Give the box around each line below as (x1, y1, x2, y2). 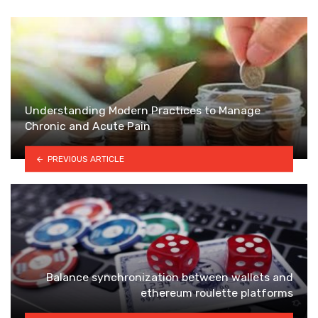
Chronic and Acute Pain (25, 119, 150, 133)
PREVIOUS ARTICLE (47, 153, 124, 164)
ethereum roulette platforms (141, 286, 293, 300)
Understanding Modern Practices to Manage (25, 104, 261, 118)
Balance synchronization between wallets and (46, 270, 293, 285)
